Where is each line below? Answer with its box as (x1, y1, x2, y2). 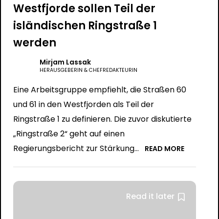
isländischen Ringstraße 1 (13, 18, 157, 33)
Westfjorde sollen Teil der (13, 1, 155, 16)
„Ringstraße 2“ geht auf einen (13, 128, 125, 139)
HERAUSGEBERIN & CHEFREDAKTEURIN (39, 66, 137, 74)
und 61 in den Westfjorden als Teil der (13, 99, 154, 110)
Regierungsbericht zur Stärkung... (13, 143, 139, 154)
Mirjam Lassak (39, 57, 91, 67)
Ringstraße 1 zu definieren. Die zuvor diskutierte (13, 113, 192, 125)
